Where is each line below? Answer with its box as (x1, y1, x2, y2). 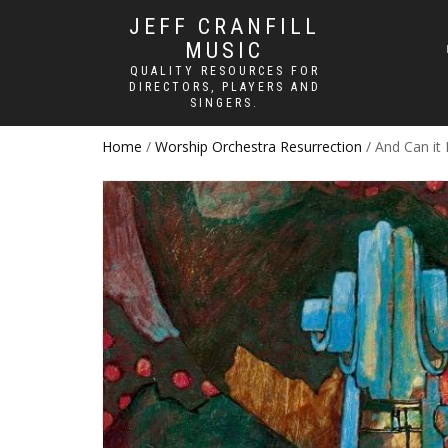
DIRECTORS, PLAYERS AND (128, 80, 321, 94)
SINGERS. (190, 96, 259, 110)
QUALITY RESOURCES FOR (129, 64, 320, 78)
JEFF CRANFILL (129, 14, 320, 39)
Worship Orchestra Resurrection (155, 137, 362, 156)
